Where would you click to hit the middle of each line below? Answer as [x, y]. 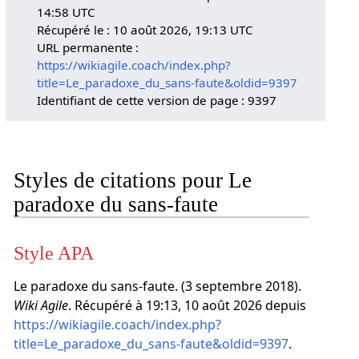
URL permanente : [88, 47]
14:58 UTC [67, 12]
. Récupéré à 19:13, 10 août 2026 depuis [187, 306]
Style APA [53, 253]
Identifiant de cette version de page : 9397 [157, 100]
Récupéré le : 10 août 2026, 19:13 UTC [145, 29]
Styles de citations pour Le [132, 180]
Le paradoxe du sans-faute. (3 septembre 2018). [157, 286]
